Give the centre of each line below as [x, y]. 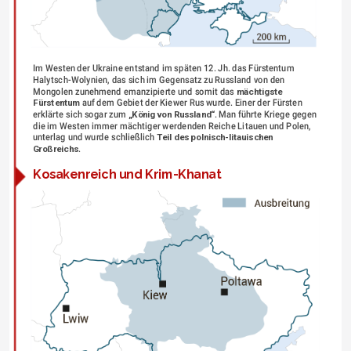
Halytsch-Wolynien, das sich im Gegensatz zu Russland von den [158, 80]
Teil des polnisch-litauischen [214, 138]
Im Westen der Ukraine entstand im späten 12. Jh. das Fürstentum [163, 69]
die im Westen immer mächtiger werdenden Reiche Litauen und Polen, [172, 126]
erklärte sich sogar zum [80, 114]
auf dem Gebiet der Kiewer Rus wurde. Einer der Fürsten [191, 103]
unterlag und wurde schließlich [94, 138]
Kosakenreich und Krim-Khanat [127, 175]
